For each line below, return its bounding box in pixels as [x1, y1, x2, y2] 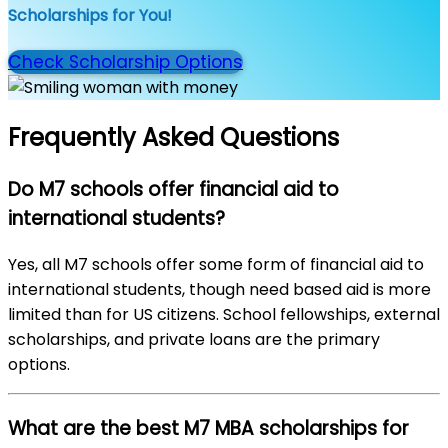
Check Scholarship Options [8, 50, 243, 75]
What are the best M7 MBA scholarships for [8, 414, 409, 442]
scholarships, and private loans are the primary [8, 327, 380, 351]
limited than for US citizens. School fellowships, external [8, 302, 440, 326]
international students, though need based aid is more [8, 277, 431, 301]
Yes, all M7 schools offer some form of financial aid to [8, 252, 424, 276]
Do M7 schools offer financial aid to [8, 176, 339, 204]
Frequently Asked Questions [8, 121, 339, 155]
